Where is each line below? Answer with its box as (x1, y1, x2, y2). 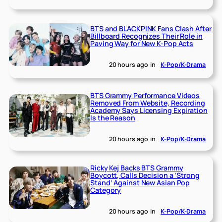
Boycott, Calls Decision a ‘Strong (90, 170, 200, 180)
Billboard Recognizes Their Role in (90, 31, 203, 41)
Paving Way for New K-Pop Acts (90, 38, 194, 48)
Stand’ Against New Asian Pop (90, 178, 190, 188)
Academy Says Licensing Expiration (90, 105, 208, 115)
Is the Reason (90, 112, 135, 122)
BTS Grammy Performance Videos (90, 90, 200, 100)
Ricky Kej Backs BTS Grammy (90, 163, 183, 173)
